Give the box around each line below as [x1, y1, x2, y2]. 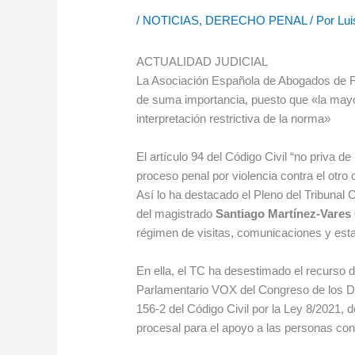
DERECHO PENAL [205, 13, 307, 28]
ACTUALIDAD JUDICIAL [136, 55, 269, 69]
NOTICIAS [143, 13, 200, 28]
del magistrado [136, 207, 216, 221]
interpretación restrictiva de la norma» [136, 112, 331, 126]
